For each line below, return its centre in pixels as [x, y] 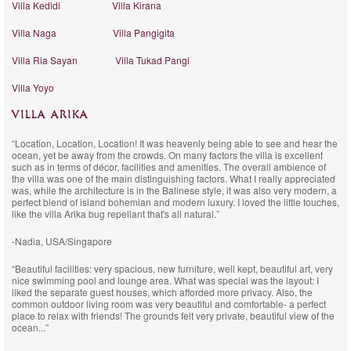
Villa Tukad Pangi [152, 60]
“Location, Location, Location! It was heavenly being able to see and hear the [175, 143]
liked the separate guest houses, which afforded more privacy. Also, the [162, 292]
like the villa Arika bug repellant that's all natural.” [116, 213]
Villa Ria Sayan [45, 60]
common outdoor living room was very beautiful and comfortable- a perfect [169, 304]
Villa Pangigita [144, 33]
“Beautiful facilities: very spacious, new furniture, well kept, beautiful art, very [172, 268]
